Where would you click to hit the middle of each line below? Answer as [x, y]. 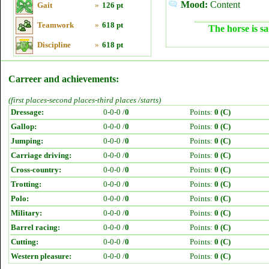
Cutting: [25, 242]
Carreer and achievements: [64, 79]
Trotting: [26, 184]
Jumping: [27, 141]
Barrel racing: [35, 227]
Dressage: [27, 112]
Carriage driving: [41, 155]
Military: [26, 213]
